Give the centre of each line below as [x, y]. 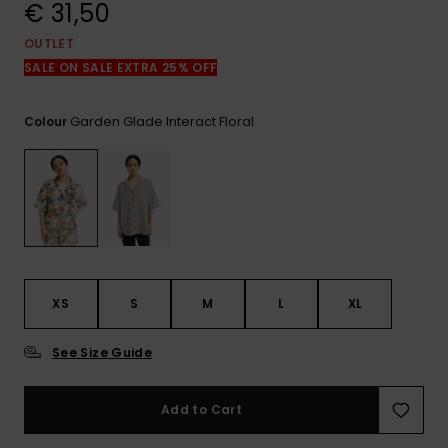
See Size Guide [102, 353]
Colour [47, 122]
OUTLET [49, 44]
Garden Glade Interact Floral [162, 122]
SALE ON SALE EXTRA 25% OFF [121, 68]
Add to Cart [201, 410]
